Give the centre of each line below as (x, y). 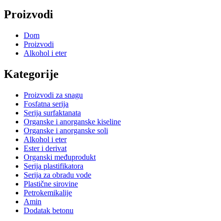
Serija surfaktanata (52, 112)
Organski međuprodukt (60, 157)
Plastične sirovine (51, 184)
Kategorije (31, 74)
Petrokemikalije (48, 192)
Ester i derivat (45, 148)
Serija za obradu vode (57, 175)
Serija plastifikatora (54, 166)
